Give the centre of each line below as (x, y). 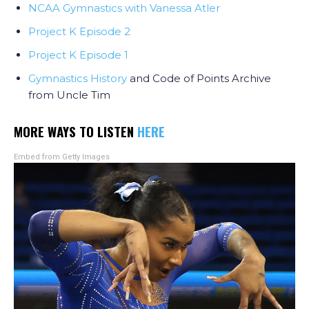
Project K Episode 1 (78, 55)
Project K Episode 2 (79, 31)
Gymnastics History (78, 78)
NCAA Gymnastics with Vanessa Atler (124, 8)
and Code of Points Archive (199, 78)
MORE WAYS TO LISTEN (76, 131)
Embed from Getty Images (62, 157)
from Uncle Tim (69, 95)
